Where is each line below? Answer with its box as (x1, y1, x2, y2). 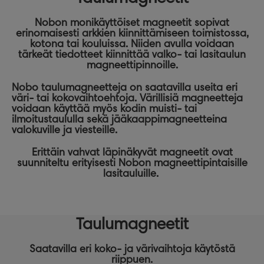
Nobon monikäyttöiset (35, 15, 143, 29)
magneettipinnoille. (86, 58, 178, 71)
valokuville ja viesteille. (12, 123, 117, 136)
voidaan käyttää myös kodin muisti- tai (12, 101, 197, 115)
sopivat (194, 15, 229, 29)
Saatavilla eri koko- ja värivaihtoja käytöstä (29, 242, 235, 255)
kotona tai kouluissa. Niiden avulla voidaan (30, 37, 234, 50)
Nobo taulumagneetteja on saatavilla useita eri (12, 80, 237, 94)
